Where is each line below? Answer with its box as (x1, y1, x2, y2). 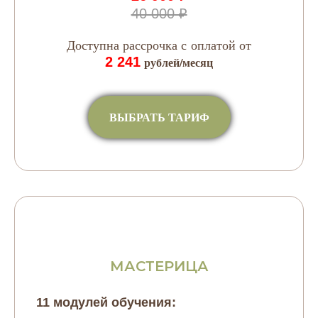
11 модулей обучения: (36, 295, 176, 309)
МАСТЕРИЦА (109, 257, 209, 275)
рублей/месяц (144, 54, 213, 70)
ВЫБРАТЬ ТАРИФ (109, 108, 209, 125)
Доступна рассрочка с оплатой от (67, 36, 251, 53)
